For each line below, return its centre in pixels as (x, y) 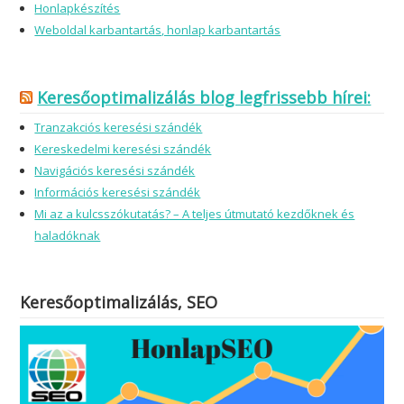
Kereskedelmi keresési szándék (123, 149)
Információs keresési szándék (118, 193)
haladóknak (68, 236)
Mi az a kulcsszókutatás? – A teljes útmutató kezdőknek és (195, 214)
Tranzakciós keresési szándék (119, 128)
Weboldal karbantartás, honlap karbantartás (158, 30)
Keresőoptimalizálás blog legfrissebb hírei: (204, 98)
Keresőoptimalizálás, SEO (119, 303)
